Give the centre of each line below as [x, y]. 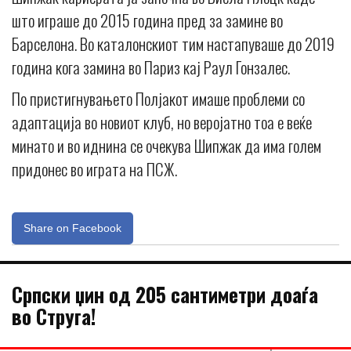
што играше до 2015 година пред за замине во [147, 20]
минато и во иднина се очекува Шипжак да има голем [166, 146]
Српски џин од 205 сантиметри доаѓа [165, 295]
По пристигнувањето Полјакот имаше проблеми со [158, 99]
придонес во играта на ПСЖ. [94, 169]
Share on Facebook [72, 228]
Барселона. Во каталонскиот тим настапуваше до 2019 [173, 44]
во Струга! [54, 317]
